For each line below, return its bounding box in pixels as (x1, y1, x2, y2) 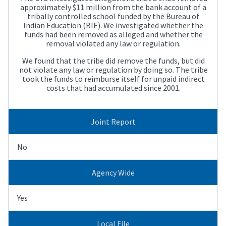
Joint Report (90, 116, 136, 127)
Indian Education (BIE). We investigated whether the (23, 20, 203, 30)
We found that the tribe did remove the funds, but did (22, 55, 205, 66)
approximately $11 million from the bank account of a (20, 2, 206, 12)
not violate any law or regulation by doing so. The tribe (19, 64, 208, 75)
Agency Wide (91, 167, 135, 178)
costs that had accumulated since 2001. (46, 82, 181, 93)
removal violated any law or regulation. (46, 38, 181, 48)
